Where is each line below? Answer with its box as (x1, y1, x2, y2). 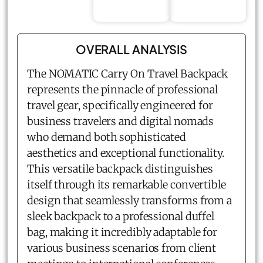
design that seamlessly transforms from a (27, 193, 232, 207)
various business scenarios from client (27, 241, 217, 255)
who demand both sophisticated (27, 130, 187, 144)
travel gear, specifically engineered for (27, 98, 213, 112)
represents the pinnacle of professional (27, 82, 218, 96)
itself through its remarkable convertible (27, 177, 226, 191)
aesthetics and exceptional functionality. (27, 146, 224, 160)
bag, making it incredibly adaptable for (27, 225, 218, 239)
